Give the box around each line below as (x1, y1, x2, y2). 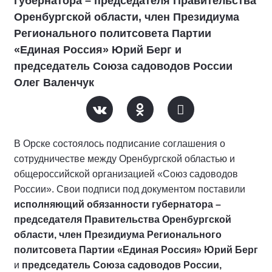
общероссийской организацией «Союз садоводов (14, 169, 238, 179)
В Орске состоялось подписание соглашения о (14, 138, 225, 149)
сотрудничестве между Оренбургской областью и (14, 154, 235, 164)
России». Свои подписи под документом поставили (14, 184, 245, 194)
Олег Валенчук (14, 76, 94, 89)
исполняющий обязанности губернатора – (14, 199, 221, 209)
